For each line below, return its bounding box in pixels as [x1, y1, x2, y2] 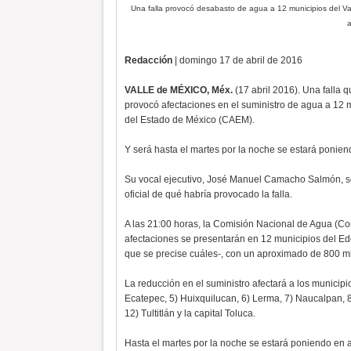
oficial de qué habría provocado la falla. [124, 189, 292, 200]
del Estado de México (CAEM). [124, 114, 255, 125]
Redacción [124, 55, 172, 66]
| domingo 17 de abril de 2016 [172, 55, 302, 66]
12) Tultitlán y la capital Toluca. [124, 308, 255, 319]
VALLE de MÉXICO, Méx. [124, 85, 233, 96]
